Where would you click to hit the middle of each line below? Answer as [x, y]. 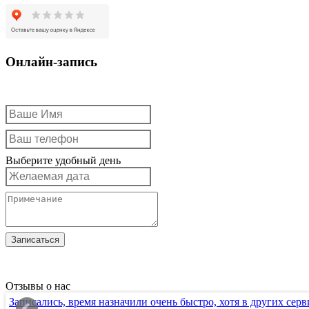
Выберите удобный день [63, 160]
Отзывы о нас [38, 286]
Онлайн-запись [51, 61]
